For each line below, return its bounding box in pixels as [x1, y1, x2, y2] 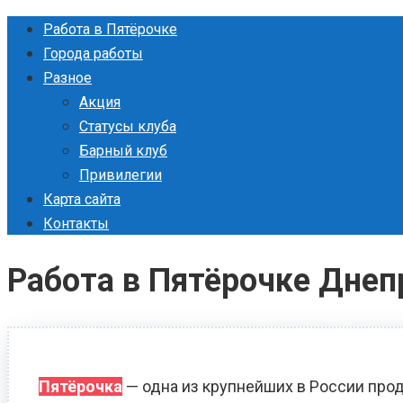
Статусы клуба [79, 118, 176, 135]
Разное [43, 69, 92, 86]
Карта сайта [43, 191, 121, 208]
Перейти [6, 18, 70, 37]
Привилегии [79, 166, 162, 184]
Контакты [43, 215, 109, 232]
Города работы [43, 45, 143, 62]
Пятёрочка [39, 377, 122, 397]
